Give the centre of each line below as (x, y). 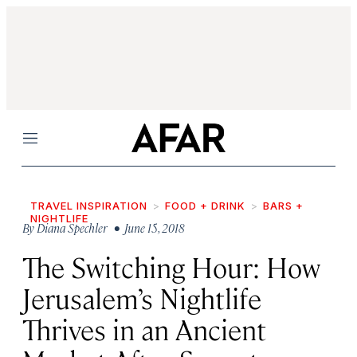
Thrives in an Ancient (144, 329)
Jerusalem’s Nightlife (142, 298)
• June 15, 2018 (147, 228)
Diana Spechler (72, 228)
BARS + (283, 206)
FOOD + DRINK (205, 206)
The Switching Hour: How (171, 267)
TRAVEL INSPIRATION (89, 206)
